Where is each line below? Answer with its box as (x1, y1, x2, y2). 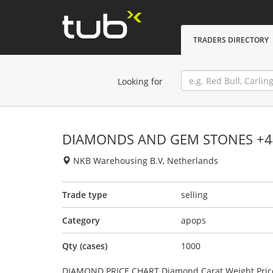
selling (181, 189, 208, 200)
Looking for (118, 76, 163, 87)
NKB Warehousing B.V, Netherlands (71, 155, 218, 166)
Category (62, 214, 100, 226)
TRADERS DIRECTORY (193, 35, 269, 45)
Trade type (62, 189, 107, 200)
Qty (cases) (62, 240, 107, 252)
